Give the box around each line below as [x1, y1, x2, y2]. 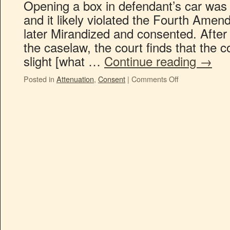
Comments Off [131, 73, 179, 84]
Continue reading [104, 52, 200, 70]
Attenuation [56, 73, 94, 84]
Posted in [24, 73, 54, 84]
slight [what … [24, 52, 104, 70]
